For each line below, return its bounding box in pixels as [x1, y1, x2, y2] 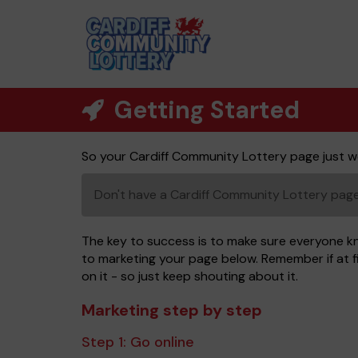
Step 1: [82, 332, 130, 352]
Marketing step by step [82, 300, 262, 320]
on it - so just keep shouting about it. [82, 268, 298, 284]
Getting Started [109, 94, 300, 125]
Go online [130, 332, 194, 352]
